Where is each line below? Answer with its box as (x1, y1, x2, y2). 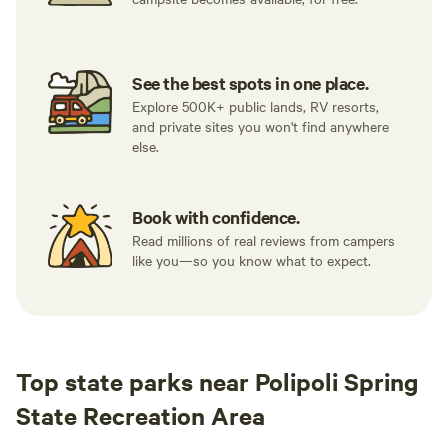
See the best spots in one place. (132, 71, 369, 95)
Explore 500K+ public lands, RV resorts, (132, 96, 379, 116)
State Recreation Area (16, 399, 265, 431)
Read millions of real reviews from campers (132, 230, 395, 250)
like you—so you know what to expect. (132, 250, 371, 270)
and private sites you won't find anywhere (132, 116, 389, 136)
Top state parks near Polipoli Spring (16, 365, 418, 397)
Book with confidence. (132, 205, 300, 229)
